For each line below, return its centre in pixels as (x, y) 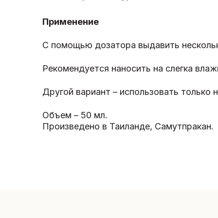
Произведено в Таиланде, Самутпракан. (128, 127)
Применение (71, 21)
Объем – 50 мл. (75, 115)
